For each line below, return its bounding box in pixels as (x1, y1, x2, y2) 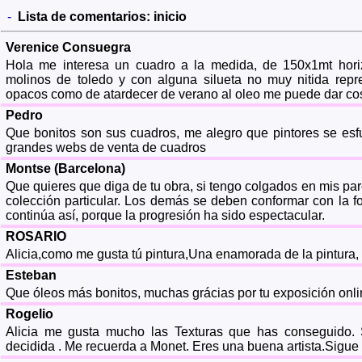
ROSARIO (6, 229, 66, 243)
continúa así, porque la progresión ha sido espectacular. (6, 208, 325, 222)
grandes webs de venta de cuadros (6, 140, 206, 154)
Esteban (6, 267, 57, 282)
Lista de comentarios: (18, 9, 154, 23)
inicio (154, 9, 187, 23)
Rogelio (6, 306, 53, 321)
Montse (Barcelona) (6, 161, 125, 175)
